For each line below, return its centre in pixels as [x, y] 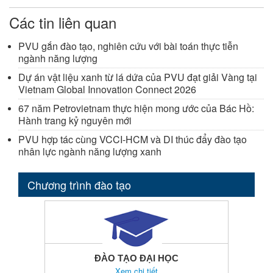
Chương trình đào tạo [79, 184]
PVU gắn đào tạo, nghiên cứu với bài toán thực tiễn [128, 46]
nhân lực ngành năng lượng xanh [90, 151]
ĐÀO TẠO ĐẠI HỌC [136, 258]
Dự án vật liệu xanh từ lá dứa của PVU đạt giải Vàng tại [138, 77]
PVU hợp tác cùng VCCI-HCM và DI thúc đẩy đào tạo [133, 139]
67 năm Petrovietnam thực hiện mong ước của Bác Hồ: [136, 108]
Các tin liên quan [63, 22]
